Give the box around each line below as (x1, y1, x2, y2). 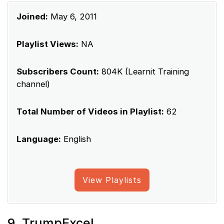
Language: (16, 134, 61, 144)
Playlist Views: (16, 39, 78, 49)
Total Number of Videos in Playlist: (16, 106, 164, 117)
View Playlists (82, 175, 141, 185)
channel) (16, 79, 50, 89)
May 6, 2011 (48, 11, 97, 22)
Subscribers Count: (16, 66, 99, 77)
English (61, 134, 91, 144)
